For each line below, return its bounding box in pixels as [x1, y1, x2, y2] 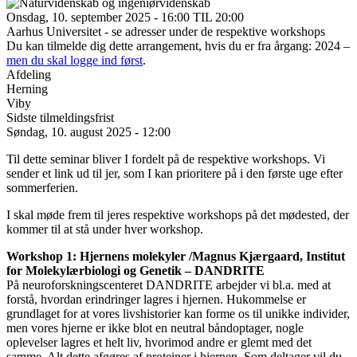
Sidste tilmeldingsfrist [6, 110, 114, 124]
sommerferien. [6, 180, 78, 194]
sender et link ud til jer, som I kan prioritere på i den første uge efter [6, 166, 343, 180]
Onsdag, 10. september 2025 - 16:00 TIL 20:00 [6, 10, 244, 24]
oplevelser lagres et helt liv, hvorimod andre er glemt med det [6, 335, 312, 349]
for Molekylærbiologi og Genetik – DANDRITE [6, 263, 265, 277]
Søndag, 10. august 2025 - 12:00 [6, 124, 171, 139]
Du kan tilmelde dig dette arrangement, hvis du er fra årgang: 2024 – [6, 38, 350, 53]
